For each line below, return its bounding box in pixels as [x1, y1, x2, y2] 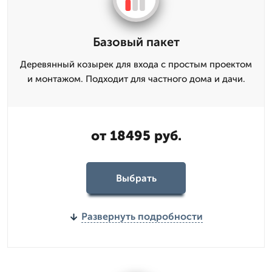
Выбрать [115, 172, 157, 184]
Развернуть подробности [81, 211, 203, 222]
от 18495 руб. [90, 127, 182, 144]
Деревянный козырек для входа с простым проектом [20, 59, 252, 70]
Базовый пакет [92, 35, 180, 49]
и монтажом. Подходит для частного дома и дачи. [27, 73, 245, 84]
